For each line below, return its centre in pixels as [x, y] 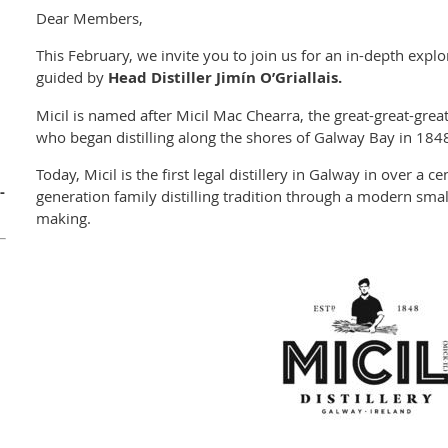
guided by [72, 77]
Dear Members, [89, 18]
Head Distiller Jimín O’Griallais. [225, 78]
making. [63, 218]
